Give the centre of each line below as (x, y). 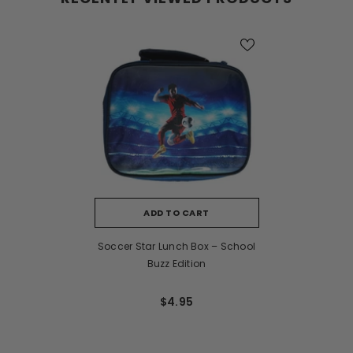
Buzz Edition (176, 263)
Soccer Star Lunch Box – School (176, 246)
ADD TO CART (176, 212)
